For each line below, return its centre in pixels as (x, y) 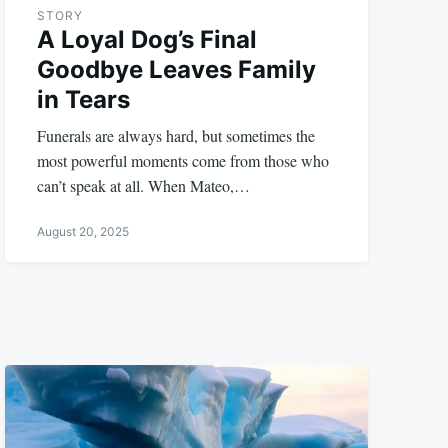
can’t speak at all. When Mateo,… (144, 185)
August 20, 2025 (83, 231)
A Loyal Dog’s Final (147, 39)
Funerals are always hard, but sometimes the (176, 135)
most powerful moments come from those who (183, 160)
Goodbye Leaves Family (177, 69)
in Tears (84, 99)
